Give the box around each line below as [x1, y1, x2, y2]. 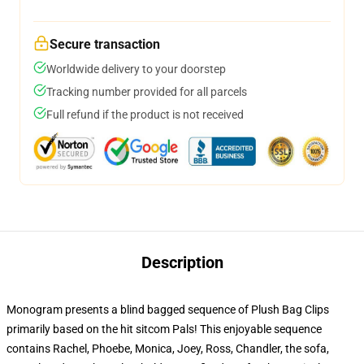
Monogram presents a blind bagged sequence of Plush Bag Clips [6, 303, 329, 317]
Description [141, 253, 223, 273]
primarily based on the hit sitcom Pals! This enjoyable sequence [6, 323, 322, 336]
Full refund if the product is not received [46, 108, 244, 122]
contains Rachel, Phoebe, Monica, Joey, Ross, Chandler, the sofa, [6, 342, 329, 356]
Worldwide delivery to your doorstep [46, 63, 226, 76]
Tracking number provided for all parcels [46, 85, 247, 99]
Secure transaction [50, 37, 160, 53]
